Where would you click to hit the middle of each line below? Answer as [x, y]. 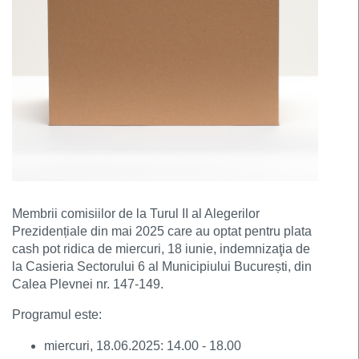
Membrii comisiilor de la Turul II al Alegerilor [136, 214]
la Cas [30, 266]
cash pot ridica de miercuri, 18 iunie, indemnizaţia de [161, 249]
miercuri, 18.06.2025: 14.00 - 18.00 [143, 346]
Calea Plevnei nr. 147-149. [88, 284]
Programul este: [57, 315]
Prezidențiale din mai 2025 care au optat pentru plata [162, 231]
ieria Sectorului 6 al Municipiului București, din [180, 266]
